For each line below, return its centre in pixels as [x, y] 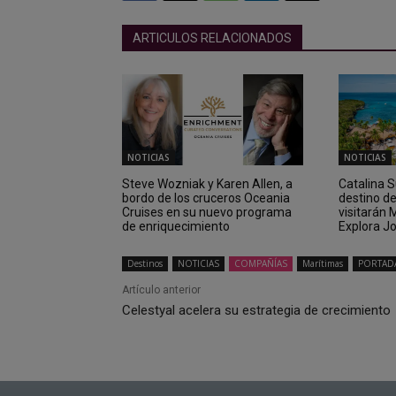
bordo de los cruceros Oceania [206, 198]
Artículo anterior [161, 289]
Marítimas [323, 263]
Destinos [145, 263]
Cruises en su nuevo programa [207, 212]
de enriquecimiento [176, 226]
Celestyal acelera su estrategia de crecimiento [256, 310]
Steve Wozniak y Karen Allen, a [207, 183]
